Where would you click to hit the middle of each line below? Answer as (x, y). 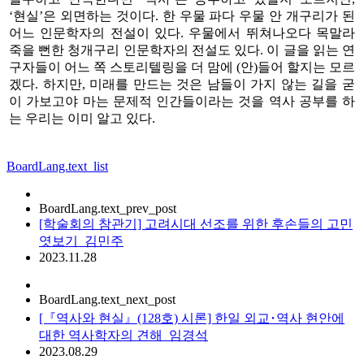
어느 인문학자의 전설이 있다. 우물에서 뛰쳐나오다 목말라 (182, 32)
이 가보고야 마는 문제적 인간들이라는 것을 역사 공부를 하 (182, 101)
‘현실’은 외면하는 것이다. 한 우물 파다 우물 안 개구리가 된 (182, 15)
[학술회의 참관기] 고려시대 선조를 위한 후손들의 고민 (196, 223)
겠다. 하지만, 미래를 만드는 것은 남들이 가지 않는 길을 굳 (182, 84)
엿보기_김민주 (81, 240)
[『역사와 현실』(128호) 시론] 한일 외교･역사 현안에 (192, 318)
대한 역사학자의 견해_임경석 (123, 335)
